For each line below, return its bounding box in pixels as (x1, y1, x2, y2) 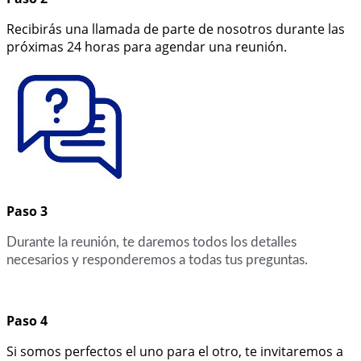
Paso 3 (6, 201, 48, 220)
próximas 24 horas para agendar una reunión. (6, 37, 287, 56)
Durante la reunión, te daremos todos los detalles (6, 234, 297, 249)
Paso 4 (6, 311, 48, 330)
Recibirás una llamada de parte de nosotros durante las (6, 19, 345, 38)
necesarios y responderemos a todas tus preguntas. (6, 252, 308, 267)
